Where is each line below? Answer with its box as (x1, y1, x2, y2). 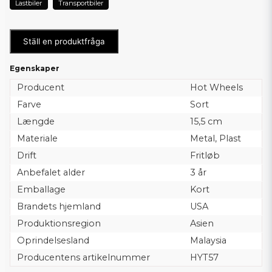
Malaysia (189, 235, 226, 246)
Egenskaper (10, 64, 59, 73)
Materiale (16, 133, 58, 144)
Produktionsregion (16, 218, 101, 229)
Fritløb (189, 150, 220, 161)
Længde (16, 116, 55, 127)
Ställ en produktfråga (23, 36, 105, 46)
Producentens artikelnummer (16, 252, 150, 263)
